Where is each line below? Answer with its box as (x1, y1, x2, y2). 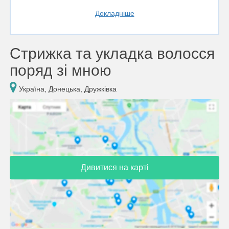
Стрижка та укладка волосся (10, 45, 215, 62)
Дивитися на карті (80, 163, 149, 172)
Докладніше (95, 9, 134, 17)
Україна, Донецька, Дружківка (17, 85, 117, 93)
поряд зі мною (10, 62, 111, 79)
